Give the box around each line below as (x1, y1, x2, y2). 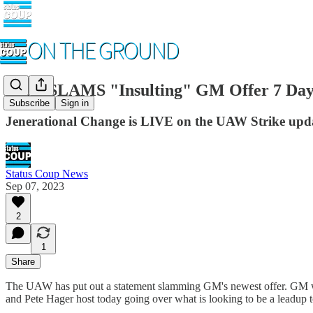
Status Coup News (6, 167, 88, 180)
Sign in (61, 98, 89, 109)
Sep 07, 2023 (6, 180, 64, 192)
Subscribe (9, 98, 50, 109)
